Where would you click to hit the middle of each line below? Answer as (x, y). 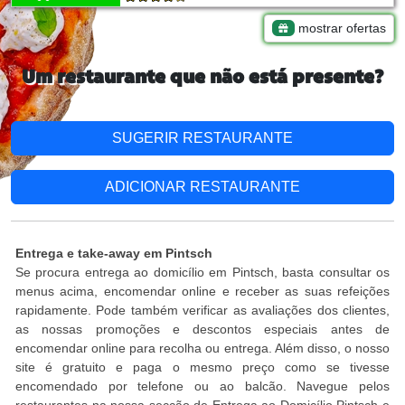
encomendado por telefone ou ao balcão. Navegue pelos (202, 386)
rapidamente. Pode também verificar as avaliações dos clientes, (202, 310)
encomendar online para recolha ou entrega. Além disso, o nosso (202, 348)
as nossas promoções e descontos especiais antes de (202, 329)
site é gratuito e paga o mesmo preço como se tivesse (202, 367)
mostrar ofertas (340, 28)
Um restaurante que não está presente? (202, 78)
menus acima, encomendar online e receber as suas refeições (202, 291)
